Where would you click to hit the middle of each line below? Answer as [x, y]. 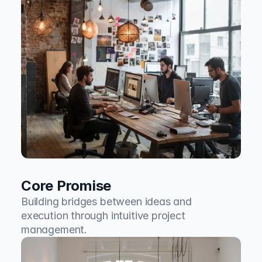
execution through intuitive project [103, 216]
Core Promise [66, 186]
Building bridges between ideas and [106, 201]
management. [54, 230]
